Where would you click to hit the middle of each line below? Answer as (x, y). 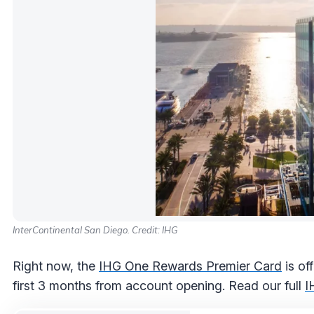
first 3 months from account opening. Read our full (159, 285)
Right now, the (56, 266)
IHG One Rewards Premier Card (190, 266)
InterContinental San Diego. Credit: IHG (95, 230)
